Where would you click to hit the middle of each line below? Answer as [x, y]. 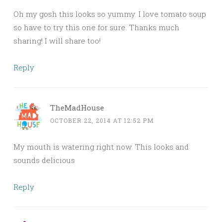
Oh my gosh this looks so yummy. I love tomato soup [110, 14]
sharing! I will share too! [57, 41]
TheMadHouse [77, 108]
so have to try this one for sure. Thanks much [96, 28]
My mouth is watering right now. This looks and [101, 147]
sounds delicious [44, 160]
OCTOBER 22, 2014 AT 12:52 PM [102, 121]
